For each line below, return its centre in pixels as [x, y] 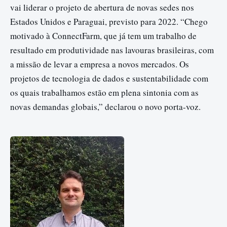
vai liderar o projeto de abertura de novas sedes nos [102, 7]
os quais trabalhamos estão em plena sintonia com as [104, 92]
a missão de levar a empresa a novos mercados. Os [100, 64]
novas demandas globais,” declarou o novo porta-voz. [105, 106]
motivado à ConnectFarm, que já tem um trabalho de [103, 35]
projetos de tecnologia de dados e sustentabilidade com [109, 78]
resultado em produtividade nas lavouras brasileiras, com [112, 50]
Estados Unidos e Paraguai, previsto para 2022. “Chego [109, 21]
